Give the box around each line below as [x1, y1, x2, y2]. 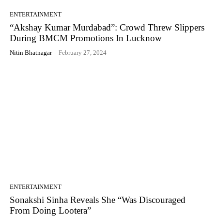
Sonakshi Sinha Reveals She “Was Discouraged [10, 194, 186, 205]
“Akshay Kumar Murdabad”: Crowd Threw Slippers [10, 22, 204, 32]
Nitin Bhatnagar [10, 48, 52, 56]
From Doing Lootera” [10, 205, 91, 216]
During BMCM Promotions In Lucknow [10, 32, 162, 43]
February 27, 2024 [59, 48, 107, 56]
